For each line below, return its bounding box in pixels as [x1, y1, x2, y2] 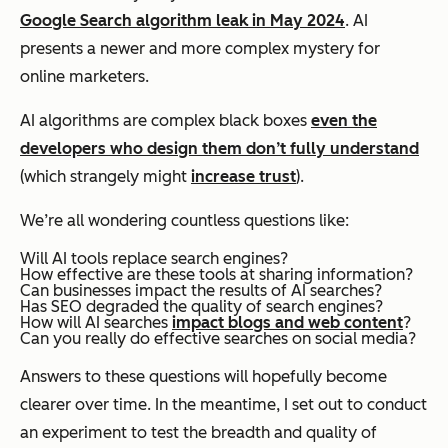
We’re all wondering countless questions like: [20, 210, 349, 230]
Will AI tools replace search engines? [20, 248, 288, 268]
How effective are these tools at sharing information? [20, 264, 413, 284]
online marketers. [20, 66, 149, 86]
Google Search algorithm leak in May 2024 [20, 10, 345, 30]
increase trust [191, 166, 296, 186]
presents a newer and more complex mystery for [20, 38, 380, 58]
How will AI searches [20, 312, 172, 332]
